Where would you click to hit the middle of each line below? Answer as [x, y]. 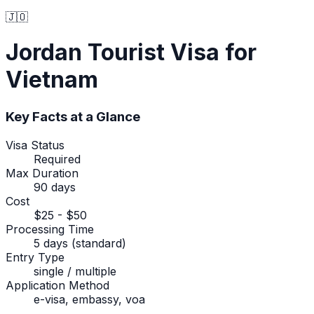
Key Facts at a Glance [73, 116]
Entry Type [35, 257]
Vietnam [52, 80]
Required [57, 159]
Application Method [57, 285]
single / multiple [75, 271]
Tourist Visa [153, 53]
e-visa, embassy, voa [89, 299]
